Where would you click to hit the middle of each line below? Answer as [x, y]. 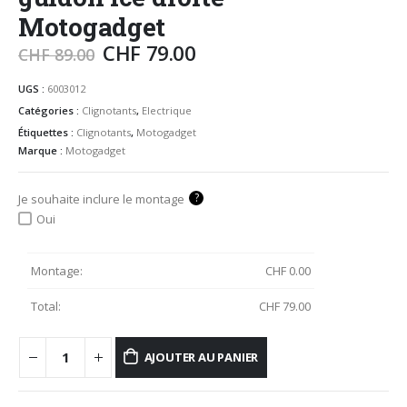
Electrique [167, 110]
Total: [46, 307]
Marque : [42, 150]
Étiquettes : [47, 132]
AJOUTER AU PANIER [201, 357]
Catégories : [50, 110]
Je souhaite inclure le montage [101, 199]
